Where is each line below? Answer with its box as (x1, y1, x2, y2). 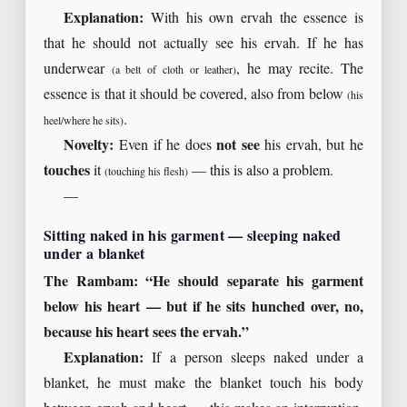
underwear (44, 61, 112, 79)
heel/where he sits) (44, 114, 124, 128)
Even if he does (114, 137, 217, 155)
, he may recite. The (236, 61, 364, 79)
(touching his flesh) (104, 165, 188, 179)
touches (44, 163, 90, 181)
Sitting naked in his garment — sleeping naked (44, 228, 342, 246)
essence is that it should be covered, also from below (44, 86, 347, 104)
